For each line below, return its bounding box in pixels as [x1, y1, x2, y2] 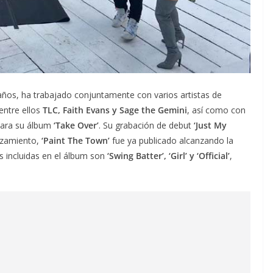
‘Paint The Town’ [41, 134, 110, 146]
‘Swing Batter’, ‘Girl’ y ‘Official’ [107, 149, 230, 161]
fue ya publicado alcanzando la [110, 134, 233, 146]
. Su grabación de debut [99, 119, 194, 131]
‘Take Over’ [54, 119, 99, 131]
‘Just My [194, 119, 227, 131]
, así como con [187, 104, 246, 116]
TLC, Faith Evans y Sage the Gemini [43, 104, 187, 116]
